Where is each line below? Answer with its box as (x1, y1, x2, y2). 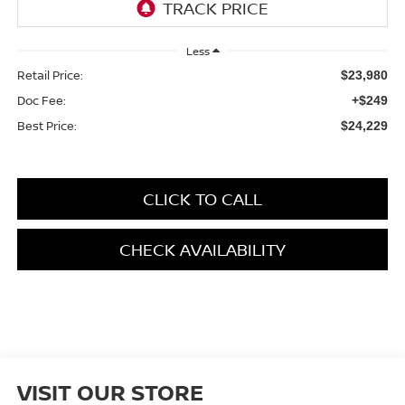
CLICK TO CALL (143, 187, 262, 210)
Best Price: (16, 117, 77, 134)
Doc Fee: (16, 91, 66, 108)
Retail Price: (16, 66, 83, 83)
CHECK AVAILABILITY (119, 238, 286, 260)
